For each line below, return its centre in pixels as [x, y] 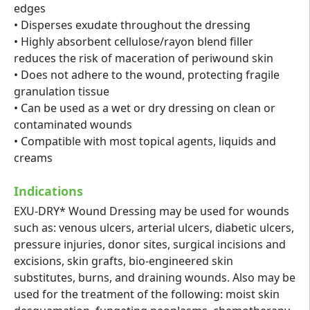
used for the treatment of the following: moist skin [147, 294]
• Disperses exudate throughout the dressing [132, 25]
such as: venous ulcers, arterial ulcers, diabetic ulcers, [154, 227]
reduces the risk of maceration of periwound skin [144, 58]
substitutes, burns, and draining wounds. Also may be [155, 277]
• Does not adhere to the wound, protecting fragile [147, 74]
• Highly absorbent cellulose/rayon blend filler [134, 41]
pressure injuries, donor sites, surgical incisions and [150, 244]
